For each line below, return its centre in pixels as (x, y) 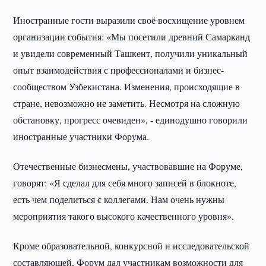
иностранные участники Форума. (81, 136)
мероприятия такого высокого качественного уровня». (124, 216)
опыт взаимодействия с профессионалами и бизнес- (119, 70)
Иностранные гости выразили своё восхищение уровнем (129, 20)
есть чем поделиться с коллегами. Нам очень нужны (119, 199)
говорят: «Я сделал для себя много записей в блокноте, (125, 183)
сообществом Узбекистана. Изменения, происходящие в (127, 86)
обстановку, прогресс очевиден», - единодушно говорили (131, 120)
